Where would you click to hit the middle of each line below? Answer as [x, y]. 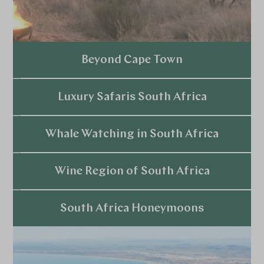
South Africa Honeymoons [132, 209]
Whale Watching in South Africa [132, 135]
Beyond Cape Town [132, 60]
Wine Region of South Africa [132, 172]
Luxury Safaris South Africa [132, 98]
